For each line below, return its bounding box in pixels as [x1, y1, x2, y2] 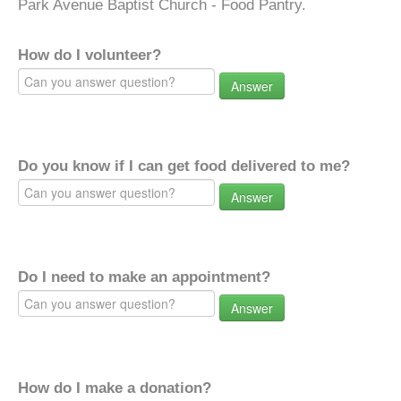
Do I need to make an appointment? [18, 269, 270, 286]
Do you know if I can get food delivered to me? [18, 158, 350, 175]
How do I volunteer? [18, 47, 161, 64]
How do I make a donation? [18, 380, 211, 397]
